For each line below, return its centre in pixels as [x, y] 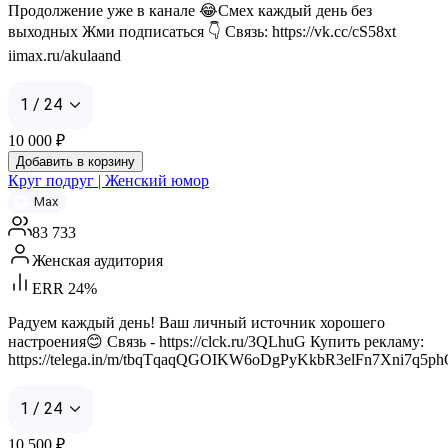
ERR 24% [64, 288]
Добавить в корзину [75, 161]
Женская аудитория [97, 260]
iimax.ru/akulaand [64, 55]
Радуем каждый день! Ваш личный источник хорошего [196, 322]
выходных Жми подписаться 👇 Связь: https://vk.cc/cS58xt [202, 31]
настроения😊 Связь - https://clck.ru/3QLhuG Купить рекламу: [216, 341]
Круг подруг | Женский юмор [108, 180]
